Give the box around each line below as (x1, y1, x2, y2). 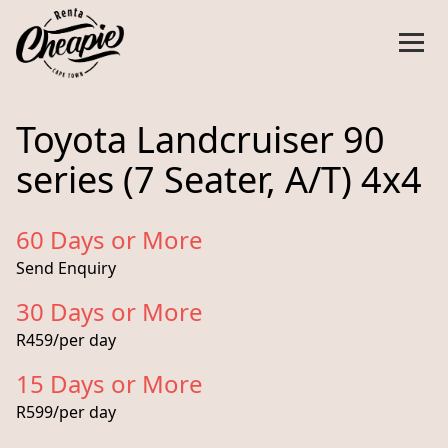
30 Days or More (16, 295, 203, 328)
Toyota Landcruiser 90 (16, 115, 385, 164)
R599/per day (16, 401, 116, 423)
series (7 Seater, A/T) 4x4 (16, 155, 422, 204)
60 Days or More (16, 223, 203, 256)
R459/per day (16, 329, 116, 351)
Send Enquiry (16, 257, 116, 279)
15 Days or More (16, 367, 203, 400)
